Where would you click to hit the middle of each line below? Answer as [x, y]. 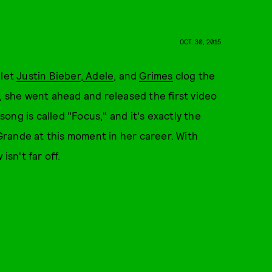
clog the [194, 75]
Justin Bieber [49, 75]
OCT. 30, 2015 [201, 42]
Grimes [156, 75]
